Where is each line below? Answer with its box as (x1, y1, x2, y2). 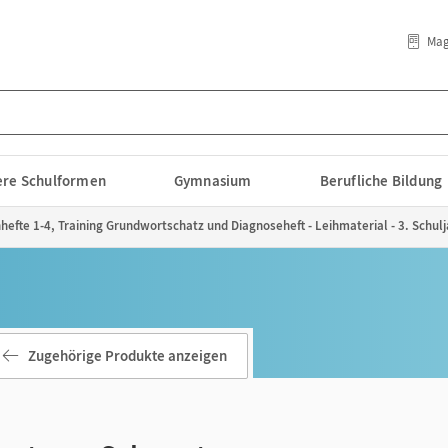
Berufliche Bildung (319, 171, 443, 190)
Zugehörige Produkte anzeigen (28, 346, 227, 365)
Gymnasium (173, 171, 252, 190)
